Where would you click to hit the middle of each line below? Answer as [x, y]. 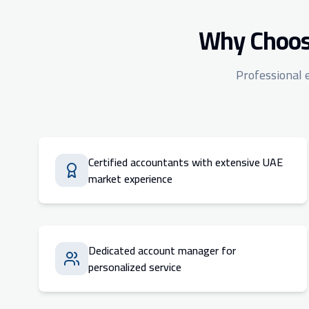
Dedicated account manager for [162, 250]
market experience [130, 179]
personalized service [135, 267]
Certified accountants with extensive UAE [186, 162]
